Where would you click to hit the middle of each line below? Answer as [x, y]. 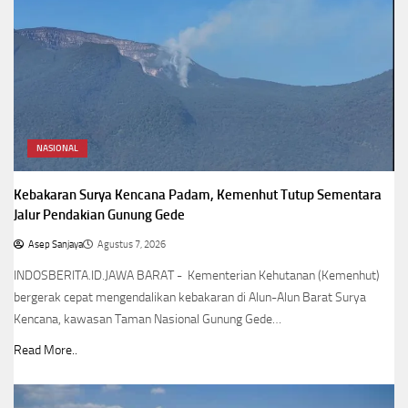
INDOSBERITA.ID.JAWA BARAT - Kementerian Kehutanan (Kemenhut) [197, 275]
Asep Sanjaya [56, 244]
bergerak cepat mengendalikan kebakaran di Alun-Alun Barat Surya [190, 297]
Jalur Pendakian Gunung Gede [99, 214]
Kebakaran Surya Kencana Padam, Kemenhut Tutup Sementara [198, 194]
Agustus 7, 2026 [132, 244]
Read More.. [46, 350]
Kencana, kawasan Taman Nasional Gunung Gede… [148, 319]
